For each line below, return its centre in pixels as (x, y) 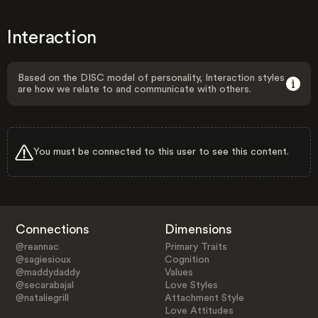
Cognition (187, 259)
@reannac (37, 247)
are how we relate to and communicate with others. (135, 89)
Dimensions (199, 229)
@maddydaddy (48, 272)
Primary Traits (196, 247)
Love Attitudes (199, 311)
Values (179, 272)
